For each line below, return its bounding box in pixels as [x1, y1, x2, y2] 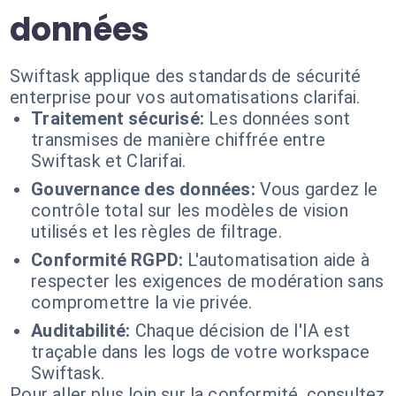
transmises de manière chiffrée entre [31, 129, 325, 150]
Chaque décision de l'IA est [134, 320, 350, 341]
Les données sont [209, 108, 351, 129]
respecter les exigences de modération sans [31, 270, 385, 292]
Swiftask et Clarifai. [31, 150, 187, 171]
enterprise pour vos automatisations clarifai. [10, 87, 361, 108]
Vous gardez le [259, 179, 378, 200]
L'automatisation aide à [187, 249, 369, 270]
